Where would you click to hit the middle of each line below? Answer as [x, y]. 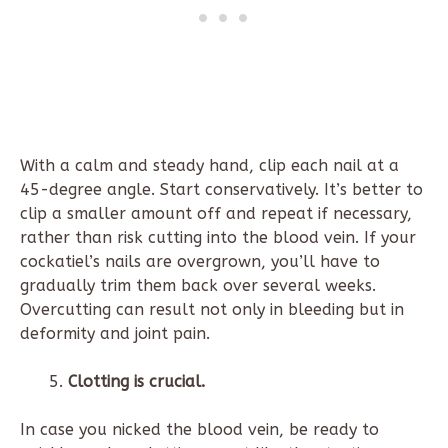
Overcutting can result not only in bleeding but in [212, 310]
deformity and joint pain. [115, 334]
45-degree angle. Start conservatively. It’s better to [221, 190]
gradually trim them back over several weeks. [198, 286]
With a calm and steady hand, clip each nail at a [209, 166]
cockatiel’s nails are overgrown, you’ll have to [200, 262]
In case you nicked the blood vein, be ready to [199, 430]
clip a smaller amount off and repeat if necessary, [216, 214]
